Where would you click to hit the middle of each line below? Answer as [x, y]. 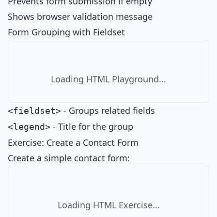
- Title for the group [92, 126]
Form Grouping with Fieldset [66, 32]
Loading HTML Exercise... [108, 205]
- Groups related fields [108, 110]
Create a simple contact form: [69, 158]
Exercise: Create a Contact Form [73, 142]
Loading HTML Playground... [108, 79]
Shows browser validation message [80, 16]
